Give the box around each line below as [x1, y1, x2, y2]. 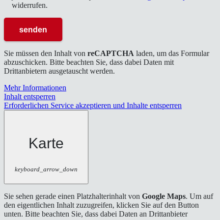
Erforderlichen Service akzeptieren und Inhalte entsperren [4, 101, 182, 110]
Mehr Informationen [4, 83, 66, 92]
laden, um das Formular [134, 49, 209, 58]
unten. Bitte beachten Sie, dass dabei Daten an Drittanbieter [4, 210, 188, 219]
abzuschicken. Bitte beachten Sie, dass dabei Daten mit [4, 58, 174, 67]
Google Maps [142, 192, 186, 201]
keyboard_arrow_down [15, 165, 78, 173]
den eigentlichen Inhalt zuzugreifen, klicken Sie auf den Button [4, 201, 199, 210]
